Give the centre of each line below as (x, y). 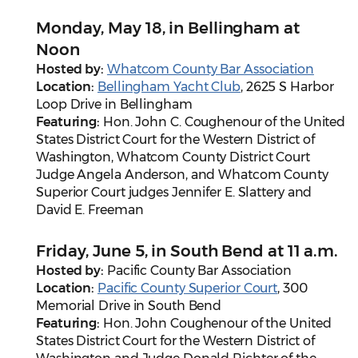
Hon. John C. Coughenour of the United (223, 122)
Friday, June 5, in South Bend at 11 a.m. (187, 251)
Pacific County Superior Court (188, 288)
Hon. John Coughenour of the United (216, 324)
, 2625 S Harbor (287, 87)
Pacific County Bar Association (198, 271)
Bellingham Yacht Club (169, 87)
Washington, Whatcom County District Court (173, 157)
